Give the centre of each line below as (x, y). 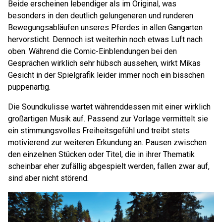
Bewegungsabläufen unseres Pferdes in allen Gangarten (105, 28)
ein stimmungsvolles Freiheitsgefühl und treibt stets (99, 131)
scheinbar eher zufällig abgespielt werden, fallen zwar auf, (109, 166)
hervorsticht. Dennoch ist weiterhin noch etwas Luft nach (105, 39)
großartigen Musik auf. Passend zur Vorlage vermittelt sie (108, 119)
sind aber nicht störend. (48, 178)
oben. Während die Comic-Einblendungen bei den (92, 51)
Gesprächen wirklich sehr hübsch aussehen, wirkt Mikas (104, 63)
